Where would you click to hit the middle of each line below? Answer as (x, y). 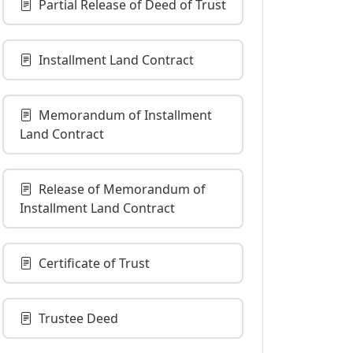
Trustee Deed (78, 318)
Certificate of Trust (94, 263)
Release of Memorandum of (122, 189)
